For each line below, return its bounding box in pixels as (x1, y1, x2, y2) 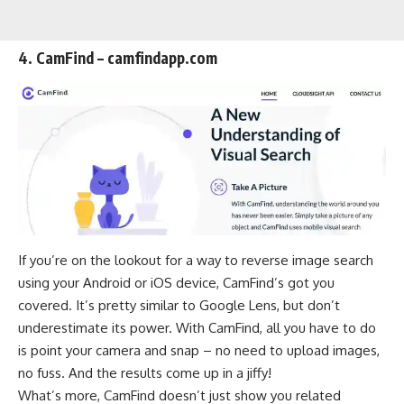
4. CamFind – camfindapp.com (18, 48, 217, 69)
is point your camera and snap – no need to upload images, (18, 341, 380, 359)
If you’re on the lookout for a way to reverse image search (18, 251, 373, 269)
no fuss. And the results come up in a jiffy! (18, 363, 271, 381)
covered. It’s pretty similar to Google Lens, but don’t (18, 296, 340, 314)
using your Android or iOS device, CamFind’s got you (18, 273, 335, 291)
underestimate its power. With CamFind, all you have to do (18, 318, 376, 336)
